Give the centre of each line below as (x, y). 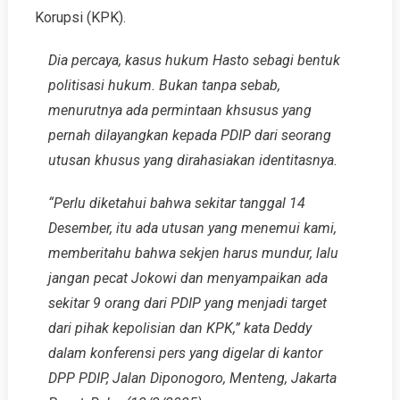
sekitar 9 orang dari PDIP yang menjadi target (187, 304)
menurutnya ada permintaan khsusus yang (179, 111)
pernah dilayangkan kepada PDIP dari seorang (189, 136)
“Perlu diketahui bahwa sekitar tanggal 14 (176, 204)
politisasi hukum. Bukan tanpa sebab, (164, 86)
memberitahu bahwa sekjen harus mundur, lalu (193, 254)
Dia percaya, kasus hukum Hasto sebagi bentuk (194, 61)
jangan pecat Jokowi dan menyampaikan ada (187, 279)
